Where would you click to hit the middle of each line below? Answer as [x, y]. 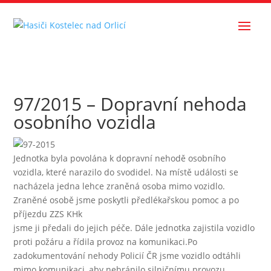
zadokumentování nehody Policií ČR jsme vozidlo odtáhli [127, 256]
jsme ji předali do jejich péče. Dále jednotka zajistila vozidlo [134, 228]
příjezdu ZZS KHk [48, 214]
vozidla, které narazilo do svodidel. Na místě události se [126, 172]
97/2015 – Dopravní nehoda [130, 104]
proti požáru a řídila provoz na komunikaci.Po [106, 242]
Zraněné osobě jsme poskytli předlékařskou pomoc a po [126, 200]
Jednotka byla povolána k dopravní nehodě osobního [120, 158]
